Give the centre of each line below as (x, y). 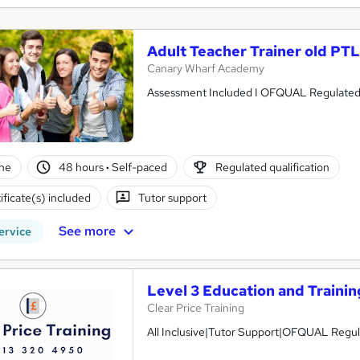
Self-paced (139, 167)
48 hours (83, 167)
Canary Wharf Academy (206, 69)
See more (87, 231)
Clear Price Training (196, 308)
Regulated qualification (272, 167)
